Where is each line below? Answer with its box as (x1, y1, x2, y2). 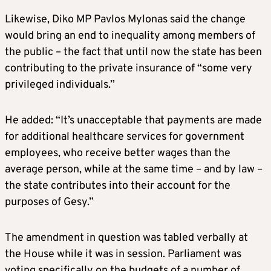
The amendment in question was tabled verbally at (5, 230, 248, 245)
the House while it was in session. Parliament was (5, 247, 241, 261)
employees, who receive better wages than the (5, 146, 230, 160)
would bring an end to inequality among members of (5, 28, 255, 43)
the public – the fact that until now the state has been (5, 45, 262, 59)
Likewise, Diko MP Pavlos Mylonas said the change (5, 12, 246, 27)
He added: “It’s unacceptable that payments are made (5, 113, 262, 128)
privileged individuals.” (5, 77, 115, 92)
